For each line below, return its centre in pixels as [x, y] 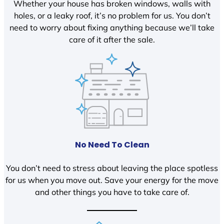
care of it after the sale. [112, 39]
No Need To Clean [112, 145]
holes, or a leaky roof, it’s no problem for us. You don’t [112, 15]
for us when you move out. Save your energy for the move [112, 180]
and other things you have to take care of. [112, 192]
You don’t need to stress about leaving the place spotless [112, 168]
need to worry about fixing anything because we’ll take [112, 27]
